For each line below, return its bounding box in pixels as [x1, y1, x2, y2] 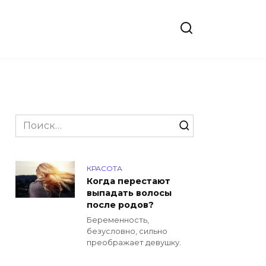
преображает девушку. [87, 237, 181, 247]
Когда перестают [87, 176, 170, 186]
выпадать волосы [87, 188, 172, 198]
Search [15, 115, 48, 126]
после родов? [87, 199, 154, 210]
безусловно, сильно [87, 226, 167, 236]
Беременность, [87, 215, 149, 224]
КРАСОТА [87, 164, 122, 173]
